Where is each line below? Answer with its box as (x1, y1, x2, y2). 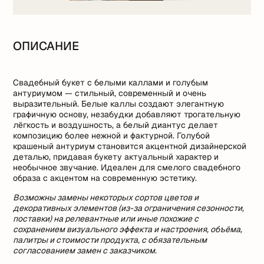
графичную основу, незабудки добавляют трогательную (13, 108, 241, 120)
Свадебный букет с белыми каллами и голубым (13, 77, 209, 88)
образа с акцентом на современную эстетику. (13, 172, 197, 183)
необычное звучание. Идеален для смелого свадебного (13, 161, 241, 173)
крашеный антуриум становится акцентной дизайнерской (13, 140, 247, 151)
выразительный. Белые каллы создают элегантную (13, 98, 225, 109)
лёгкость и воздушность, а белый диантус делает (13, 119, 219, 130)
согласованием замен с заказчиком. (13, 245, 157, 256)
